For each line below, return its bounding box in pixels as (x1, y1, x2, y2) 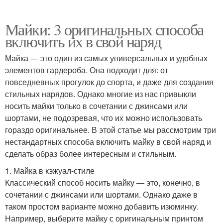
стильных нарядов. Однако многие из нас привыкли (5, 88, 196, 100)
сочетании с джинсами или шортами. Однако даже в (5, 189, 198, 201)
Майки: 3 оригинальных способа (5, 18, 204, 40)
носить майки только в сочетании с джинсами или (5, 100, 188, 112)
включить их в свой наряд (5, 30, 161, 52)
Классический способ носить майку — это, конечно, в (5, 177, 200, 189)
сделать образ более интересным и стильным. (5, 148, 176, 160)
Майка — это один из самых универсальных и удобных (5, 52, 208, 64)
